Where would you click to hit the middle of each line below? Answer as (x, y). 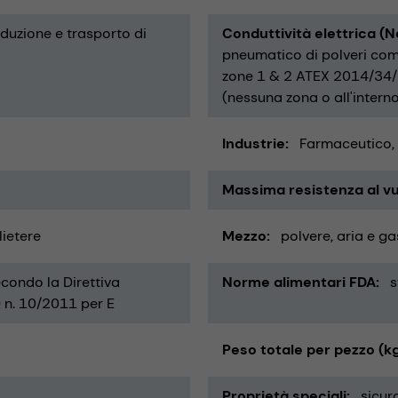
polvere (306, 235)
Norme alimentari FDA (299, 282)
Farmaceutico (346, 143)
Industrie (254, 143)
